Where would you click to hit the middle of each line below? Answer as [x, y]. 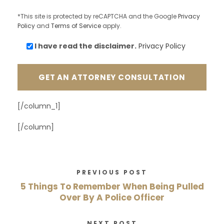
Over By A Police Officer [112, 197]
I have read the [64, 46]
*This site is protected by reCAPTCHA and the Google [98, 16]
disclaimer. [115, 46]
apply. [111, 25]
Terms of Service [76, 25]
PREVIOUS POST [112, 172]
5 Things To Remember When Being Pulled [112, 186]
